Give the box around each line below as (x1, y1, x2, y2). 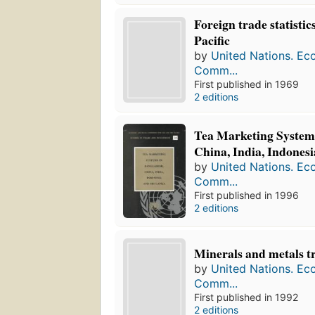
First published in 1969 (194, 77, 300, 90)
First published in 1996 (194, 188, 300, 201)
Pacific (194, 30, 231, 49)
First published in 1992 (194, 291, 299, 304)
